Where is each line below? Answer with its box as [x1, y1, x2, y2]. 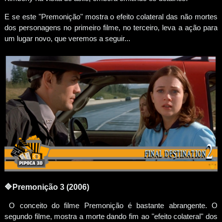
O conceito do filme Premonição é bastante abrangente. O [4, 201, 218, 210]
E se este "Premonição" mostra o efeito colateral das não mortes [4, 12, 218, 21]
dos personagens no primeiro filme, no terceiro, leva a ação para [4, 23, 218, 32]
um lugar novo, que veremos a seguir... [4, 34, 130, 43]
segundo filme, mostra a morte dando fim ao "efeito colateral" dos [4, 212, 218, 221]
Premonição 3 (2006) [12, 182, 89, 191]
